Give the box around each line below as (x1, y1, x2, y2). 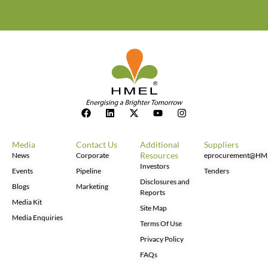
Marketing (76, 181, 108, 191)
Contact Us (76, 139, 117, 150)
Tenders (204, 166, 229, 175)
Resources (140, 150, 178, 160)
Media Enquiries (12, 212, 63, 222)
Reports (140, 187, 165, 197)
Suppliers (204, 139, 239, 150)
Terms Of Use (140, 218, 182, 228)
